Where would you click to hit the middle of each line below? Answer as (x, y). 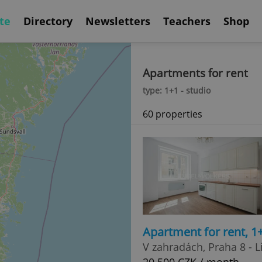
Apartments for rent (195, 73)
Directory (48, 21)
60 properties (173, 114)
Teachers (187, 21)
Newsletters (118, 21)
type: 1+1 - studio (177, 90)
